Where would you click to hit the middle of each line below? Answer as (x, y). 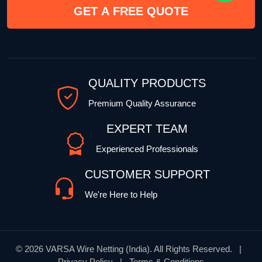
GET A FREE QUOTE (131, 11)
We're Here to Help (121, 195)
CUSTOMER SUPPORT (147, 175)
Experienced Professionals (147, 149)
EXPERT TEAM (147, 129)
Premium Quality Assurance (142, 104)
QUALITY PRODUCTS (147, 83)
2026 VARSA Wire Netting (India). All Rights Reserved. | (135, 249)
